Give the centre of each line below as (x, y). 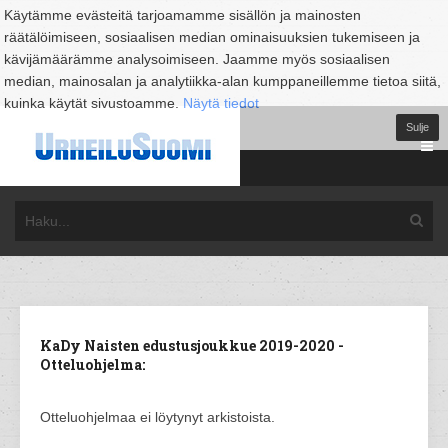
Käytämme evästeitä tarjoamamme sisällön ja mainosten (182, 15)
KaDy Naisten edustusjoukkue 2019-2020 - (192, 345)
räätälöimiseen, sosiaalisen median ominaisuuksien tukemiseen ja (212, 37)
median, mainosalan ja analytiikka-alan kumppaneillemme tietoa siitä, (222, 81)
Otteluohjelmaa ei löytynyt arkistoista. (157, 417)
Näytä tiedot (221, 103)
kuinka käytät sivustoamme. (93, 103)
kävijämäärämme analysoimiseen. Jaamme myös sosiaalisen (197, 59)
